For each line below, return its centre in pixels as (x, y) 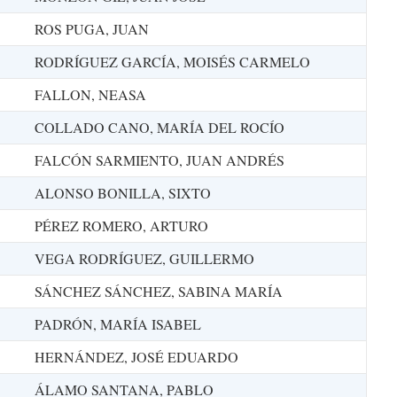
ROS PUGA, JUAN (92, 29)
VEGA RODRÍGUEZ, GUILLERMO (144, 258)
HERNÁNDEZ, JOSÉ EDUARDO (136, 357)
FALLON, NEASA (90, 94)
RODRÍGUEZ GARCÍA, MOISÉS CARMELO (172, 62)
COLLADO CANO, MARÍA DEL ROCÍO (160, 127)
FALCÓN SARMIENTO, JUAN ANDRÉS (160, 160)
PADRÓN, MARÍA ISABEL (118, 324)
